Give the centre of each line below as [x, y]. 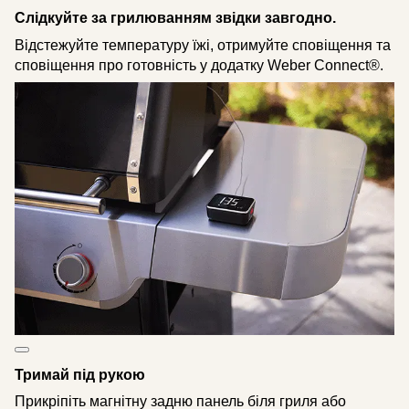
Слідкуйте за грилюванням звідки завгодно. [175, 18]
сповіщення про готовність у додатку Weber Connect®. [199, 65]
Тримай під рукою [80, 375]
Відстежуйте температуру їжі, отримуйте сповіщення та [203, 45]
